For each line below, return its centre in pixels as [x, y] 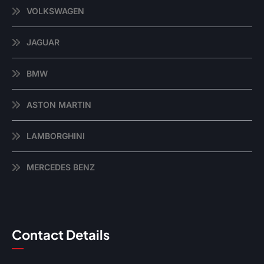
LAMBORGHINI [56, 136]
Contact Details [61, 235]
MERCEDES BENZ [61, 167]
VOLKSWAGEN [55, 11]
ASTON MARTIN [59, 105]
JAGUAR [43, 42]
